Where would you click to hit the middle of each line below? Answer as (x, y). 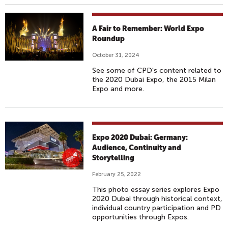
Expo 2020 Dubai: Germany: (140, 137)
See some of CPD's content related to (157, 70)
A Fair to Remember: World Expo (148, 28)
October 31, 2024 (116, 55)
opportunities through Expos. (141, 217)
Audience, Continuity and (137, 148)
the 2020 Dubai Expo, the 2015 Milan (154, 80)
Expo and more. (118, 89)
